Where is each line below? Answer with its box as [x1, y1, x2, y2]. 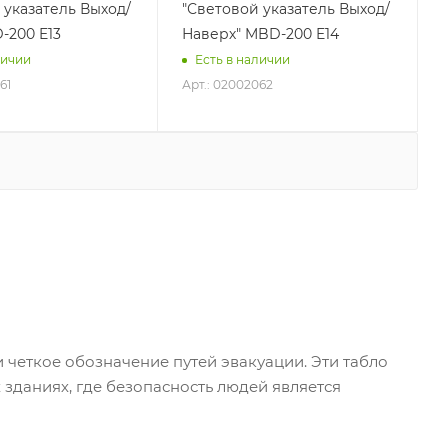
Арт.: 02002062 [182, 76, 274, 92]
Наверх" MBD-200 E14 [182, 24, 340, 43]
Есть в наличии [195, 52, 291, 68]
